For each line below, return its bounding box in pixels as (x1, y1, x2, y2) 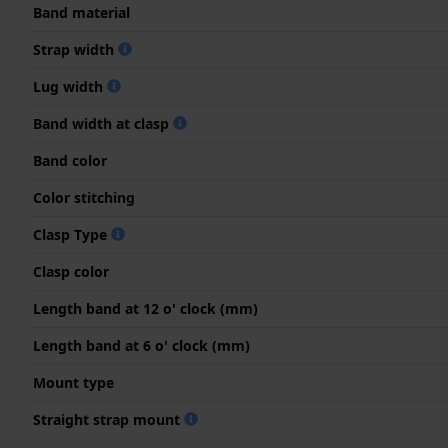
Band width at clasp (33, 113, 173, 133)
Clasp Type (33, 224, 111, 244)
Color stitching (33, 187, 135, 207)
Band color (33, 150, 107, 170)
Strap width (33, 39, 118, 59)
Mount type (33, 372, 114, 392)
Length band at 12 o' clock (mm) (33, 298, 258, 318)
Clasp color (33, 261, 109, 281)
